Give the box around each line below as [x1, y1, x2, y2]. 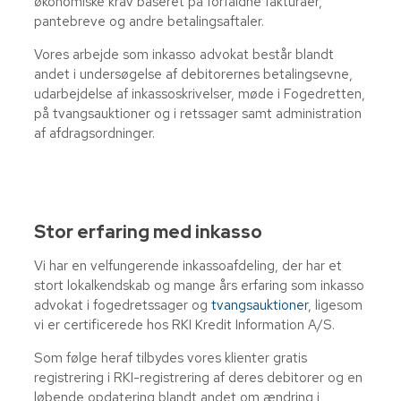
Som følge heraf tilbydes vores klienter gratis [34, 349, 307, 368]
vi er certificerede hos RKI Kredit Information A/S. [34, 316, 335, 335]
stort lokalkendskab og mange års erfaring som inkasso [34, 277, 364, 295]
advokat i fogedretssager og [34, 296, 211, 315]
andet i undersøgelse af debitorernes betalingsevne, [34, 64, 353, 83]
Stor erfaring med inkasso [34, 220, 262, 244]
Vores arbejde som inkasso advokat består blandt [34, 45, 334, 64]
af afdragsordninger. [34, 124, 155, 142]
